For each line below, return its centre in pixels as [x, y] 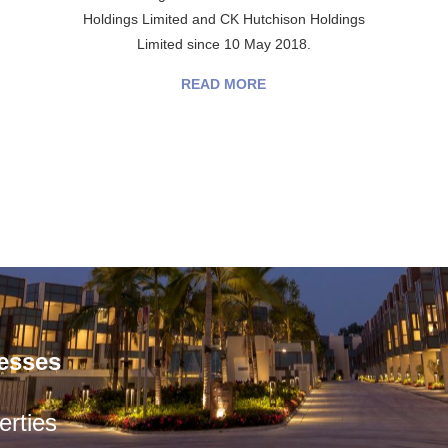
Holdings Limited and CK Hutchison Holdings [223, 19]
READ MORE [224, 84]
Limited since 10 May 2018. [223, 44]
